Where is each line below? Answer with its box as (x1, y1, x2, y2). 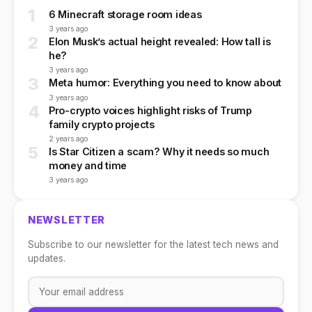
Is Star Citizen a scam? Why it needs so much (49, 145, 270, 157)
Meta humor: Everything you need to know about (49, 77, 282, 89)
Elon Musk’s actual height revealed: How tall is (49, 36, 271, 48)
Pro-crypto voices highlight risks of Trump (49, 104, 252, 116)
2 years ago (49, 134, 88, 143)
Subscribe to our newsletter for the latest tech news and (28, 239, 279, 250)
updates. (28, 253, 65, 264)
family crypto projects (49, 118, 155, 130)
